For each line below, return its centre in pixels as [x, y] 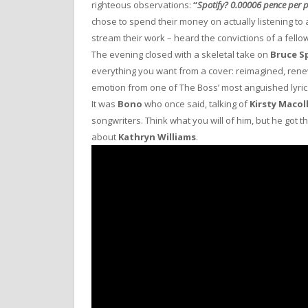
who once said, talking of [196, 103]
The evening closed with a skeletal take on [181, 54]
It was [104, 103]
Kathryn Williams [157, 136]
